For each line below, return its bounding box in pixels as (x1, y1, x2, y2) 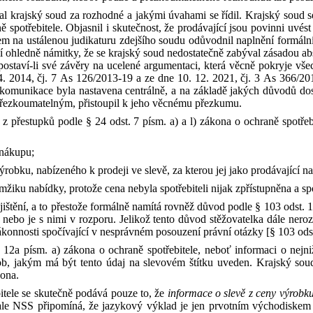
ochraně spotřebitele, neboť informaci (108, 244, 281, 256)
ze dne (144, 72, 177, 84)
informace (167, 287, 216, 299)
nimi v (46, 213, 75, 225)
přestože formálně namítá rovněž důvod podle (48, 201, 256, 212)
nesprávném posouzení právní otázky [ (100, 226, 270, 238)
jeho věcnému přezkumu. (131, 97, 242, 109)
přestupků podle (10, 115, 86, 127)
